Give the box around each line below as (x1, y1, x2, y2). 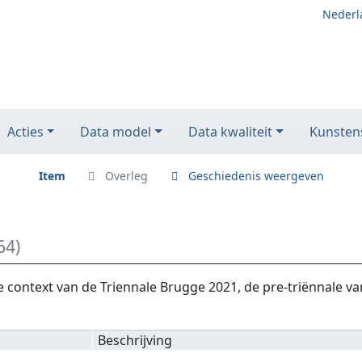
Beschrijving (98, 331, 173, 350)
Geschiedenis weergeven (187, 168, 324, 183)
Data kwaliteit (188, 123, 273, 141)
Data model (80, 123, 152, 141)
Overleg (105, 168, 148, 183)
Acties (6, 123, 44, 141)
